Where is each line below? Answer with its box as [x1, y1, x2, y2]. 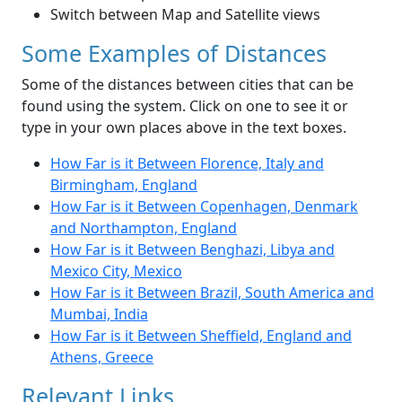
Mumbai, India [50, 304, 148, 325]
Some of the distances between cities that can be [22, 74, 354, 95]
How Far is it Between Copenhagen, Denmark [50, 197, 358, 217]
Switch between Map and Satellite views [50, 4, 320, 25]
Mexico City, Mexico [50, 261, 182, 282]
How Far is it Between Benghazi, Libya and [50, 240, 335, 260]
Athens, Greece [50, 347, 153, 368]
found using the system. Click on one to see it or [22, 96, 348, 117]
